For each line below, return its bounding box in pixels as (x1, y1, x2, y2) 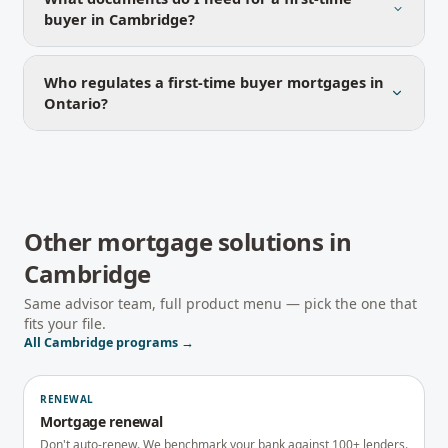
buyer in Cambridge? (44, 9, 195, 29)
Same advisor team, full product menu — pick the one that (24, 294, 417, 313)
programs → (113, 334, 194, 351)
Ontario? (44, 93, 108, 113)
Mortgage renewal (40, 412, 163, 431)
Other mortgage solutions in (24, 225, 352, 258)
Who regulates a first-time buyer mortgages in (44, 72, 384, 92)
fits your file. (24, 314, 106, 333)
